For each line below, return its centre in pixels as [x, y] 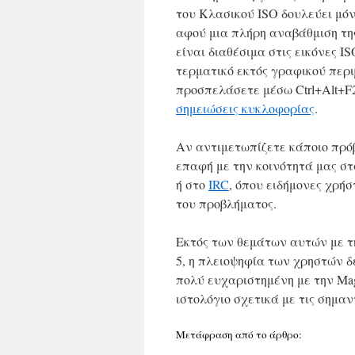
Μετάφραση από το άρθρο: [239, 334]
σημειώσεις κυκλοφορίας [245, 108]
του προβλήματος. [226, 203]
